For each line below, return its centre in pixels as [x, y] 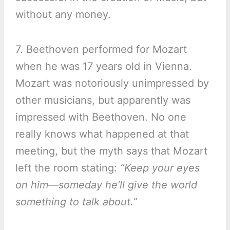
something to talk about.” [76, 202]
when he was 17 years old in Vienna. [103, 66]
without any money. [63, 15]
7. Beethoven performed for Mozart [101, 50]
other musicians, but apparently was [103, 100]
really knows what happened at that [102, 134]
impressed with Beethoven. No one [101, 117]
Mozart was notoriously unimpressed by [112, 83]
